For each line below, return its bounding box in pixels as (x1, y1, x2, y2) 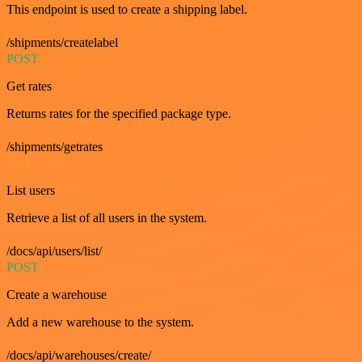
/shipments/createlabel (6, 36, 118, 49)
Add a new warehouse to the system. (6, 315, 194, 329)
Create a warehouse (6, 288, 107, 301)
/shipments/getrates (6, 140, 103, 154)
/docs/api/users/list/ (6, 244, 102, 258)
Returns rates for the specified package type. (6, 107, 231, 120)
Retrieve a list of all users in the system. (6, 211, 207, 225)
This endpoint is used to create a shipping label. (6, 2, 247, 16)
